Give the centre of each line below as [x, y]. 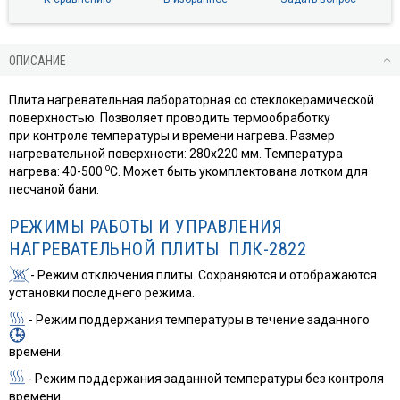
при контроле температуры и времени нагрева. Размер [172, 135]
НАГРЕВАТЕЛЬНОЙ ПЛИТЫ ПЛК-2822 [158, 249]
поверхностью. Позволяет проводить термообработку [170, 117]
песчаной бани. [54, 189]
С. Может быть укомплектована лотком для [239, 171]
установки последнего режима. [102, 292]
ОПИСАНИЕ [37, 60]
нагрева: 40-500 [57, 171]
